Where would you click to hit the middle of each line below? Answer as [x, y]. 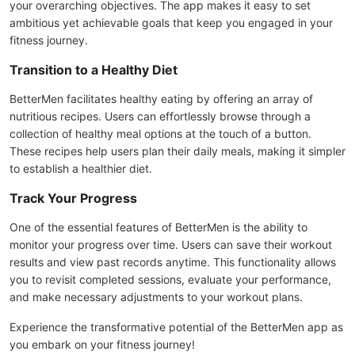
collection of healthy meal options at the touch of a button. [160, 134]
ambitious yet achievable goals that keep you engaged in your [171, 23]
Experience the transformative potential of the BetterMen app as [176, 327]
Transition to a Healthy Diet [94, 70]
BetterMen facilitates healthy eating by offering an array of [161, 99]
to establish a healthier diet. [81, 168]
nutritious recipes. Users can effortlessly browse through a [160, 116]
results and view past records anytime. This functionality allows [173, 262]
